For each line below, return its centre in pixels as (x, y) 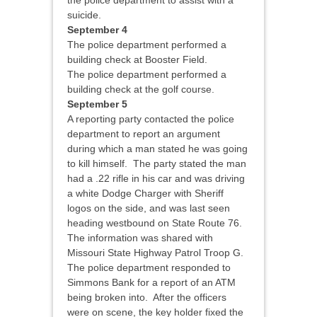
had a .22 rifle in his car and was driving (156, 179)
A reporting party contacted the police (151, 119)
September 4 (97, 30)
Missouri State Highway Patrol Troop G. (155, 253)
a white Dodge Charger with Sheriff (145, 194)
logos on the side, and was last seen (149, 208)
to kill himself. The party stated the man (157, 164)
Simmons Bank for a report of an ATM (151, 283)
